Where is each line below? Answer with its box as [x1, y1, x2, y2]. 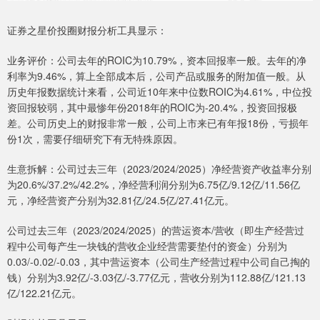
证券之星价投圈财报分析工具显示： [7, 22, 167, 37]
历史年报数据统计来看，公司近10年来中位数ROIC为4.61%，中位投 [7, 84, 312, 99]
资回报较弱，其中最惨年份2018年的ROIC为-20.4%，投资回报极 [7, 99, 297, 114]
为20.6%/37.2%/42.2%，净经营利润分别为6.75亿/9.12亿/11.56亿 [7, 176, 300, 191]
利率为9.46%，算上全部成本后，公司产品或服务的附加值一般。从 [7, 68, 306, 83]
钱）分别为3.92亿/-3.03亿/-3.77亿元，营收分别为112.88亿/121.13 [7, 269, 306, 284]
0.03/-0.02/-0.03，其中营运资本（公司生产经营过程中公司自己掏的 [7, 254, 310, 269]
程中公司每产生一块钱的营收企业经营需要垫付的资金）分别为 [7, 238, 287, 253]
